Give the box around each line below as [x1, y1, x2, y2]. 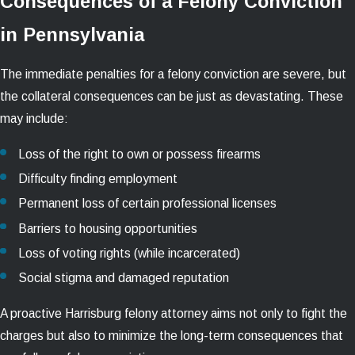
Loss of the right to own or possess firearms [18, 147, 261, 162]
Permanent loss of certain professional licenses [18, 197, 277, 211]
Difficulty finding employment [18, 172, 178, 186]
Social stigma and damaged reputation [18, 270, 230, 284]
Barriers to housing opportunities [18, 221, 198, 235]
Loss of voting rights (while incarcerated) [18, 246, 241, 260]
